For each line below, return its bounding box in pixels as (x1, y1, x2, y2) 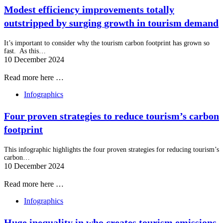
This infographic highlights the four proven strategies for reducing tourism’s (4, 145, 219, 153)
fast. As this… (4, 47, 46, 55)
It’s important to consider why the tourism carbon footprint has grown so (4, 39, 210, 47)
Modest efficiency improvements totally (4, 3, 174, 15)
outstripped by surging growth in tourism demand (4, 17, 219, 28)
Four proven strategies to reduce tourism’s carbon (4, 110, 219, 121)
